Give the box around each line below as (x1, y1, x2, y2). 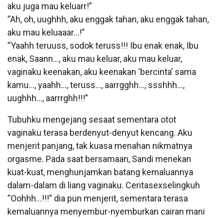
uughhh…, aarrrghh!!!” (7, 92, 88, 103)
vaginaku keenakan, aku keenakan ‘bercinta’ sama (7, 66, 196, 77)
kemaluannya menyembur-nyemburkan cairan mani (7, 206, 205, 217)
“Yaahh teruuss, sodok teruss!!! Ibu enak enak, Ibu (7, 40, 199, 51)
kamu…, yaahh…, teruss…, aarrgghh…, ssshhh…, (7, 79, 184, 90)
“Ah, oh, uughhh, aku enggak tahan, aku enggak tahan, (7, 14, 209, 24)
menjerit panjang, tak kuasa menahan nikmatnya (7, 140, 192, 151)
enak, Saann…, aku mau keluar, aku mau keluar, (7, 53, 182, 64)
